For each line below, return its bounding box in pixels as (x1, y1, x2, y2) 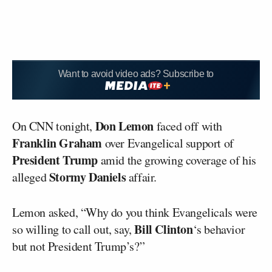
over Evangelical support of (102, 134, 234, 151)
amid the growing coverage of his (98, 151, 256, 168)
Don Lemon (95, 117, 154, 135)
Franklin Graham (12, 134, 102, 152)
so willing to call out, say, (12, 220, 135, 237)
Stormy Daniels (49, 168, 126, 186)
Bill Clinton (134, 220, 193, 238)
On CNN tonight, (12, 117, 95, 134)
